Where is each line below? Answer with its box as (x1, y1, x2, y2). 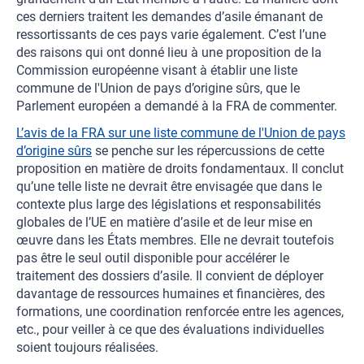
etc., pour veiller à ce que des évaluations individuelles (16, 322, 324, 337)
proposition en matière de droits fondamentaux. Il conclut (16, 161, 344, 176)
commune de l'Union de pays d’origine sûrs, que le (16, 80, 300, 96)
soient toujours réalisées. (16, 340, 158, 355)
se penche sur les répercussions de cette (92, 143, 324, 158)
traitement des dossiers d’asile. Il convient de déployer (16, 268, 323, 284)
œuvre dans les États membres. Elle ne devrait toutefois (16, 232, 334, 248)
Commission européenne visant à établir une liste (16, 63, 297, 78)
